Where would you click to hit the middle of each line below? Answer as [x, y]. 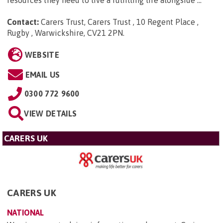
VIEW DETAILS [51, 113]
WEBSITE [42, 55]
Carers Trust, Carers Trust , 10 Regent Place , [120, 22]
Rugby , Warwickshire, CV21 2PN [65, 33]
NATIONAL [25, 212]
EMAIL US [43, 74]
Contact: [23, 22]
